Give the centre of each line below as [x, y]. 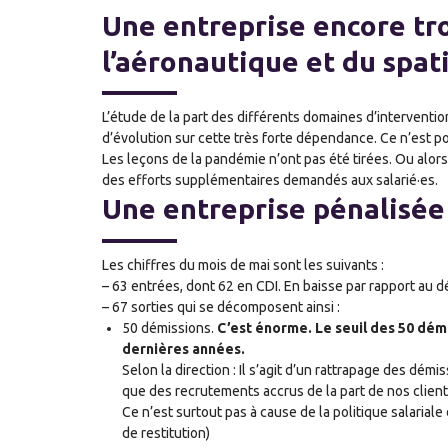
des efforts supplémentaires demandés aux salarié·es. [270, 180]
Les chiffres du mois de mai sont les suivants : [243, 264]
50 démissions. [169, 327]
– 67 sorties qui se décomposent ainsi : [222, 306]
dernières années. [183, 348]
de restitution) [166, 432]
